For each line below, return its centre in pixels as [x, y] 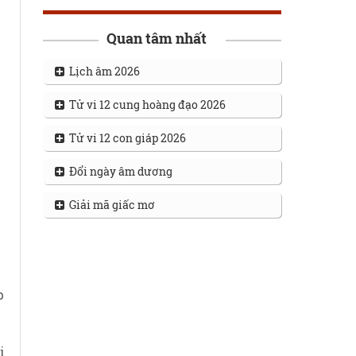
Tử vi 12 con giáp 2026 [125, 138]
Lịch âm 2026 [102, 71]
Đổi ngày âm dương [118, 171]
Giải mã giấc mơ [109, 205]
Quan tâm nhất [156, 38]
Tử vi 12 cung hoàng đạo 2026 [145, 104]
